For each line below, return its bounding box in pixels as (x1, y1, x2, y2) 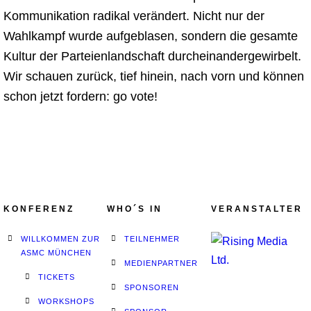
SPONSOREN (124, 283, 180, 292)
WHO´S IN (107, 204, 163, 214)
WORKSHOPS (38, 297, 94, 305)
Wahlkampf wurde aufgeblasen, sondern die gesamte (3, 29, 298, 43)
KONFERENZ (3, 204, 74, 214)
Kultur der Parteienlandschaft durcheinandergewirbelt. (3, 49, 301, 63)
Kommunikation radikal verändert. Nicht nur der (3, 9, 264, 23)
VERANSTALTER (210, 204, 303, 214)
